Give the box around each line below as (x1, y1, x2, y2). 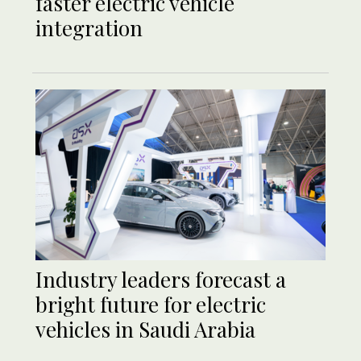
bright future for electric (35, 289, 266, 318)
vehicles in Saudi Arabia (35, 314, 255, 343)
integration (35, 13, 143, 42)
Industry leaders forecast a (35, 264, 286, 293)
